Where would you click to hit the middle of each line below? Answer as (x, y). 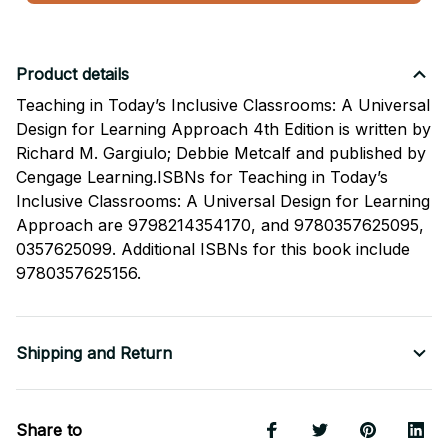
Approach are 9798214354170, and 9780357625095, (220, 225)
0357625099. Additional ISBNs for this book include (213, 249)
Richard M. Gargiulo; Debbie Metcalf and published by (221, 153)
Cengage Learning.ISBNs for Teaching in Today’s (202, 177)
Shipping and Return (94, 353)
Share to (49, 430)
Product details (72, 74)
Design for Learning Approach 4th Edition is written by (223, 129)
